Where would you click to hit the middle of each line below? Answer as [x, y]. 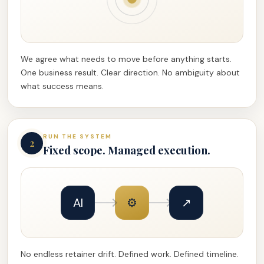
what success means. [62, 86]
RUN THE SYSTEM [77, 137]
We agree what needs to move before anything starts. [126, 59]
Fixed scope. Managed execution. [127, 150]
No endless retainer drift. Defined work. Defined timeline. [130, 254]
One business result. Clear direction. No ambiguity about [130, 73]
